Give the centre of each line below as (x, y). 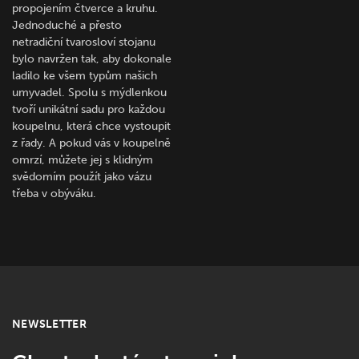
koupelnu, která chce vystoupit (91, 126)
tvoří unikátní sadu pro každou (89, 109)
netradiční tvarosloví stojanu (84, 42)
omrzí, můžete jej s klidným (83, 159)
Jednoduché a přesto (67, 25)
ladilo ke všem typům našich (85, 75)
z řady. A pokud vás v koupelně (91, 143)
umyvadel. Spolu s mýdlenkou (89, 92)
